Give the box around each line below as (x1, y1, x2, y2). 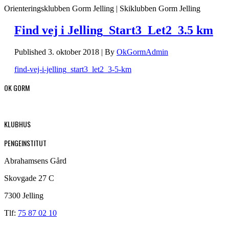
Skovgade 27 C (4, 173, 54, 182)
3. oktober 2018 (48, 47, 99, 56)
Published (14, 47, 46, 56)
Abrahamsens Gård (4, 156, 66, 165)
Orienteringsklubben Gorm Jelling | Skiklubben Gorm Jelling (4, 4, 200, 13)
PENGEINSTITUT (4, 137, 47, 148)
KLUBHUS (4, 118, 31, 129)
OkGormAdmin (117, 47, 168, 56)
